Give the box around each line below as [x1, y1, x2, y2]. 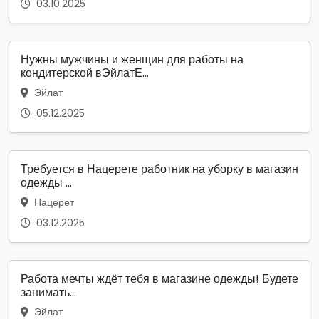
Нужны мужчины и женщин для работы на [21, 51, 244, 68]
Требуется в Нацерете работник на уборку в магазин [21, 160, 298, 177]
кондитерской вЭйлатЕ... [21, 64, 149, 81]
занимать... [21, 283, 76, 300]
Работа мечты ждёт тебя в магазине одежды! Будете [21, 270, 298, 287]
